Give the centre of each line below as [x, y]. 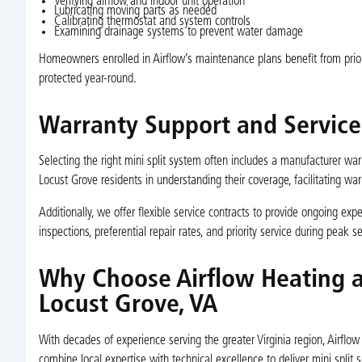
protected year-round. [87, 79]
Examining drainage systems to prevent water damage [178, 32]
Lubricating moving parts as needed [135, 12]
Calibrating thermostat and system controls [152, 22]
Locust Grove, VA [128, 306]
